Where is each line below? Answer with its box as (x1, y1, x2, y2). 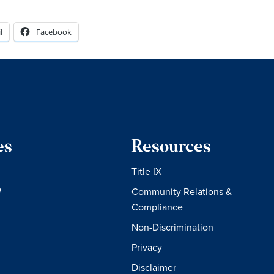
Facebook (36, 26, 72, 37)
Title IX (131, 164, 162, 178)
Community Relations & (131, 184, 232, 198)
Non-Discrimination (131, 220, 214, 234)
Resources (131, 139, 212, 156)
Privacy (131, 240, 163, 254)
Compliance (131, 199, 183, 213)
